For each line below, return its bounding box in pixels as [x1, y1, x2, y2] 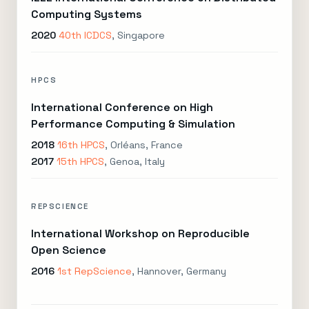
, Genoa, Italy [104, 155, 165, 168]
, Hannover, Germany [132, 265, 226, 277]
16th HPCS [57, 139, 105, 151]
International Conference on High [31, 100, 213, 114]
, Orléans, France [105, 139, 183, 151]
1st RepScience [57, 265, 132, 277]
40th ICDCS [59, 29, 112, 41]
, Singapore [112, 29, 165, 41]
